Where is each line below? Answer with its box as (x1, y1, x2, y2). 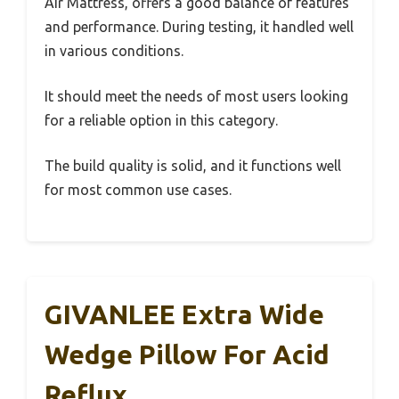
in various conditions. (45, 43, 183, 60)
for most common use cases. (45, 182, 232, 199)
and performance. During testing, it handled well (45, 19, 354, 36)
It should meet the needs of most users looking (45, 88, 348, 105)
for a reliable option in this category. (45, 112, 278, 129)
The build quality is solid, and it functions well (45, 158, 341, 175)
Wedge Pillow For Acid (45, 339, 330, 370)
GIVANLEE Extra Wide (45, 299, 324, 330)
